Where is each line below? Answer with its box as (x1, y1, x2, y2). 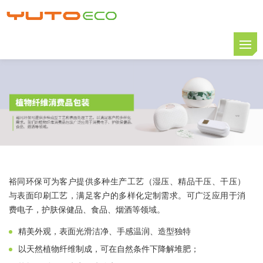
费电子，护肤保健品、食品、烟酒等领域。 (9, 205, 165, 214)
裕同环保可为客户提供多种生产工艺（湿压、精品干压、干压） (9, 177, 245, 186)
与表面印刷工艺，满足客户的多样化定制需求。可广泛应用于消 (9, 191, 245, 200)
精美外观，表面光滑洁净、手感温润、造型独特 (18, 227, 191, 236)
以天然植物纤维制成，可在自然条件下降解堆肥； (18, 245, 199, 254)
